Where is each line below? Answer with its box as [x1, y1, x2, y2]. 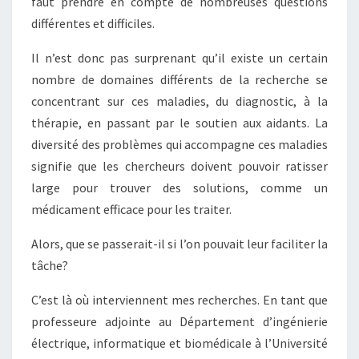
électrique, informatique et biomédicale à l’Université [31, 335, 328, 352]
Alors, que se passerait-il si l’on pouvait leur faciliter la [31, 236, 328, 252]
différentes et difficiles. [31, 15, 155, 32]
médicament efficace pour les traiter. [31, 201, 232, 218]
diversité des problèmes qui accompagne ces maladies [31, 136, 328, 153]
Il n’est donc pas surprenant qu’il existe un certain [31, 50, 328, 67]
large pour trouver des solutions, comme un [31, 179, 328, 196]
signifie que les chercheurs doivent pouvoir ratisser [31, 158, 328, 175]
